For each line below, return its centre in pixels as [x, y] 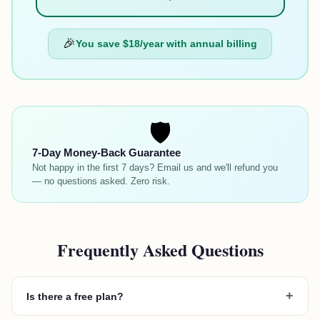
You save [99, 44]
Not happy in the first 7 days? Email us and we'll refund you [155, 168]
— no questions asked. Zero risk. [101, 181]
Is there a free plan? [75, 296]
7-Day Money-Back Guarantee [106, 153]
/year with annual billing [199, 44]
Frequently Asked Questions [160, 250]
